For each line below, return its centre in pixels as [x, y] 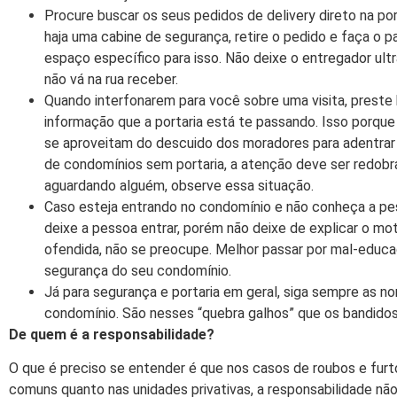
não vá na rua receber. [111, 79]
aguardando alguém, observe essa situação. [179, 185]
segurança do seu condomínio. [138, 270]
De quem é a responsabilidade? [112, 334]
